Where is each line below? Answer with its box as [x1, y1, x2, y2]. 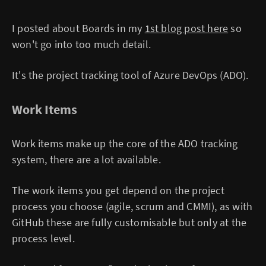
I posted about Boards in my [12, 21, 145, 35]
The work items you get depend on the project [12, 183, 224, 197]
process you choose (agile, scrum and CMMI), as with [12, 199, 253, 213]
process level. [12, 231, 75, 245]
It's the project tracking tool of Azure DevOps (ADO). [12, 68, 249, 82]
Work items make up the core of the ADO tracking [12, 136, 238, 150]
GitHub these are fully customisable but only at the [12, 215, 247, 229]
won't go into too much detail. [12, 37, 151, 51]
